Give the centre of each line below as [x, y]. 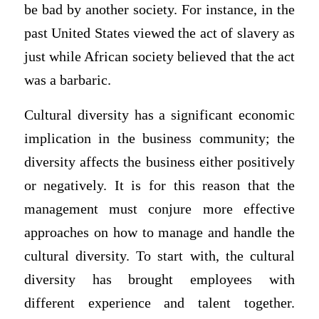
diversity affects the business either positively [159, 162]
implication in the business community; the [159, 139]
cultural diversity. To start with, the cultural [159, 256]
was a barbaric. [67, 80]
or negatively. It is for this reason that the [159, 186]
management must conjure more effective [159, 209]
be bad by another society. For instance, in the [159, 9]
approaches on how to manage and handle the [159, 233]
